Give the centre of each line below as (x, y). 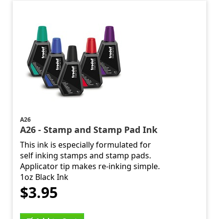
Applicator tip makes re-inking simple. (90, 166)
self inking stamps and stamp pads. (86, 156)
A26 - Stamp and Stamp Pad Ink (89, 130)
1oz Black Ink (44, 177)
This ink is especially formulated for (86, 145)
